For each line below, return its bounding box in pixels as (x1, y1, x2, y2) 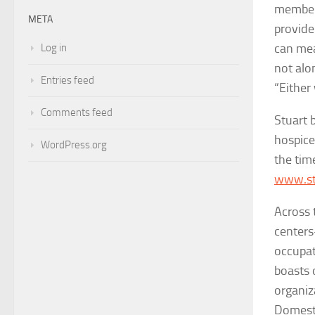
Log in (41, 41, 67, 54)
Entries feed (41, 73, 94, 86)
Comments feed (41, 105, 112, 119)
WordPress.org (41, 138, 107, 151)
